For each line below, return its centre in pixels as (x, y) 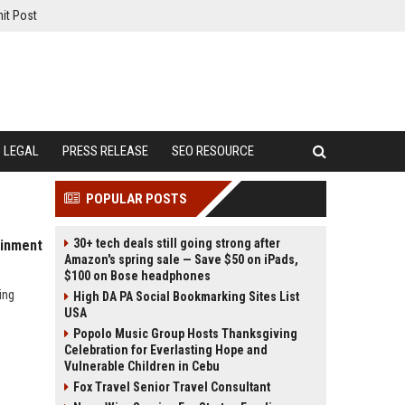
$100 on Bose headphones (137, 276)
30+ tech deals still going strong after (177, 243)
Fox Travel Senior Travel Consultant (172, 387)
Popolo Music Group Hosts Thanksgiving (185, 334)
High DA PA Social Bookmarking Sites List (186, 297)
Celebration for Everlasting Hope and (166, 350)
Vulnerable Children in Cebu (142, 366)
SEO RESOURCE (213, 151)
